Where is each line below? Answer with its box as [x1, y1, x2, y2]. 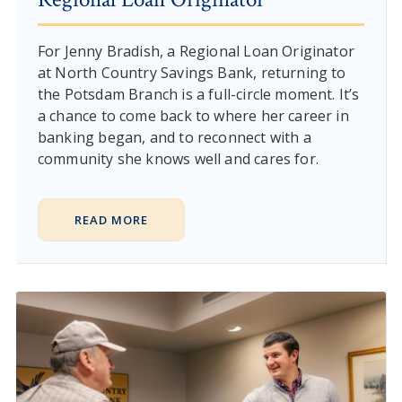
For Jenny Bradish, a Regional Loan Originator [37, 40, 355, 61]
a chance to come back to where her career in [37, 105, 349, 126]
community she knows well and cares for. [37, 148, 319, 169]
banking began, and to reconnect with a [37, 127, 311, 147]
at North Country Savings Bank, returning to [37, 62, 346, 83]
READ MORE [74, 211, 148, 228]
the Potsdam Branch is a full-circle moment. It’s [37, 83, 360, 104]
